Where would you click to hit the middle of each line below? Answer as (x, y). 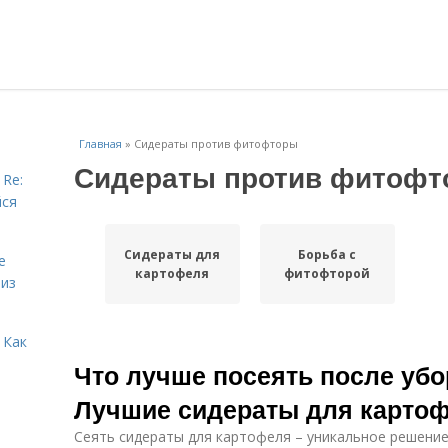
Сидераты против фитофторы (216, 143)
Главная (100, 143)
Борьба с (327, 254)
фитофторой (327, 273)
